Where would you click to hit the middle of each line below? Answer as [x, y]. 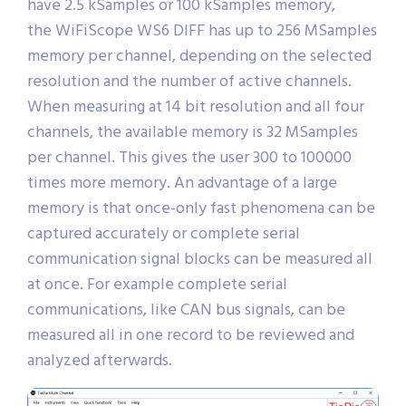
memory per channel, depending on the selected [199, 56]
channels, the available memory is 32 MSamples [193, 132]
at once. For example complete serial [157, 285]
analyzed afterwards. [100, 361]
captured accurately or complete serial [164, 234]
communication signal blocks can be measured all [200, 259]
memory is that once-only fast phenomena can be [201, 208]
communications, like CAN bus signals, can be [186, 310]
